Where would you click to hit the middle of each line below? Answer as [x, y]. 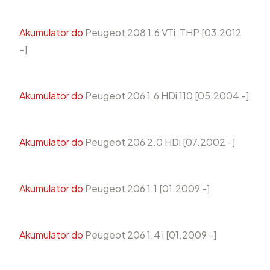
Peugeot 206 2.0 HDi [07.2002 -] [159, 142]
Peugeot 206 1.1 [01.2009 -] [146, 189]
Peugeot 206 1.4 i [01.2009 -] [150, 235]
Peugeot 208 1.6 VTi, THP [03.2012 [162, 33]
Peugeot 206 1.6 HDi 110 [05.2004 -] [166, 96]
